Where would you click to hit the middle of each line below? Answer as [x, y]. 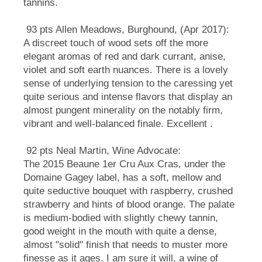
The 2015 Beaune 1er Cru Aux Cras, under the [124, 164]
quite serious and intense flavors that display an [128, 97]
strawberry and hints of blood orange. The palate [129, 205]
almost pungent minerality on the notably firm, [123, 111]
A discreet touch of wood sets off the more [116, 43]
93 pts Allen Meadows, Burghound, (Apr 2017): [128, 30]
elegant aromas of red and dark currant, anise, [125, 57]
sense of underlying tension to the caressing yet [128, 84]
